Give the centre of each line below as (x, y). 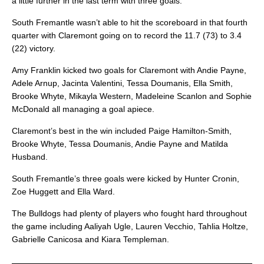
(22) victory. (34, 49)
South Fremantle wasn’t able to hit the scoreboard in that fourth (130, 23)
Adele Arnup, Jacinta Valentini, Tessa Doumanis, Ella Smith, (122, 83)
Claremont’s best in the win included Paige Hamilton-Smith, (122, 131)
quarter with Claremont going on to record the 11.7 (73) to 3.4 (127, 36)
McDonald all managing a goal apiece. (83, 109)
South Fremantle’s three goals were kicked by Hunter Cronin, (126, 179)
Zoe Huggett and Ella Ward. (63, 192)
